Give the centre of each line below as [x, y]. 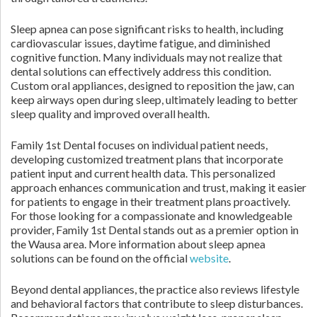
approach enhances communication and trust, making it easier [158, 187]
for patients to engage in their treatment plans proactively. [150, 201]
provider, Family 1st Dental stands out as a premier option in [155, 230]
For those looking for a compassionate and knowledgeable [151, 215]
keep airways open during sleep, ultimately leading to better [154, 99]
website [209, 258]
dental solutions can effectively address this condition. [141, 71]
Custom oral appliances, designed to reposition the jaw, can [152, 85]
